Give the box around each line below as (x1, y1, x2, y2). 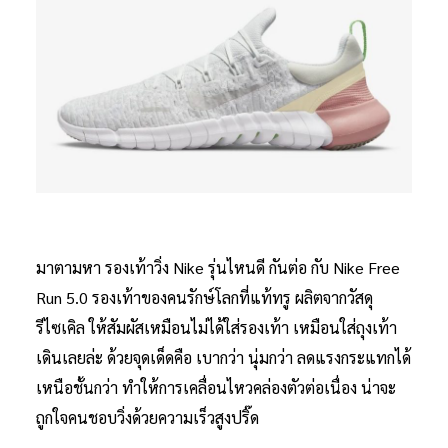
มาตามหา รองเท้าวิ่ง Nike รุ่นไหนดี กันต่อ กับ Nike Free (36, 256, 400, 278)
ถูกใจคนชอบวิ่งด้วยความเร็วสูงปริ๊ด (36, 406, 263, 428)
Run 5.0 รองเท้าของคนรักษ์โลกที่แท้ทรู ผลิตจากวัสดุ (36, 286, 373, 308)
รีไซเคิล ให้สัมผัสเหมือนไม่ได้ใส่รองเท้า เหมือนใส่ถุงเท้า (36, 316, 397, 338)
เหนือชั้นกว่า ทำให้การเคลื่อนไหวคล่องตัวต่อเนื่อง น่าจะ (36, 376, 396, 398)
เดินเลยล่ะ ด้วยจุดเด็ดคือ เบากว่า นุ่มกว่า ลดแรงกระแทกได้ (36, 346, 411, 368)
